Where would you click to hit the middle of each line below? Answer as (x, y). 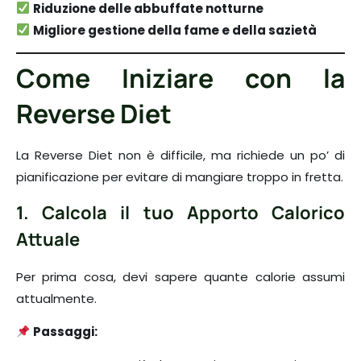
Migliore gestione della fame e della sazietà (175, 30)
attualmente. (56, 298)
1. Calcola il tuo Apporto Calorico (180, 212)
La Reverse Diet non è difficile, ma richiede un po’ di (180, 156)
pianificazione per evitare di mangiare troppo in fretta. (180, 177)
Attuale (48, 239)
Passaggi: (66, 332)
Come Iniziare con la (180, 79)
